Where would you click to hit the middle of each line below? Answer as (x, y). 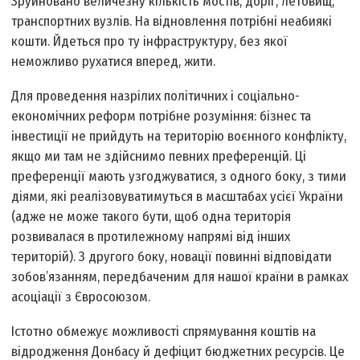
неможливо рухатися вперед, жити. (114, 62)
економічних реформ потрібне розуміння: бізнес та (162, 117)
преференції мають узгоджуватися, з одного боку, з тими (179, 177)
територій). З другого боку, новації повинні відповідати (172, 257)
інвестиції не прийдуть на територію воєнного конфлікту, (179, 137)
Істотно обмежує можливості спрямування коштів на (164, 332)
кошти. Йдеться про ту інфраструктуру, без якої (150, 42)
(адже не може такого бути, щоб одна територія (151, 217)
